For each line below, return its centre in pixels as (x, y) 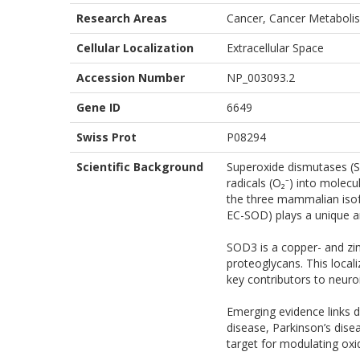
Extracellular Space (275, 48)
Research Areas (122, 18)
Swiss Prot (106, 137)
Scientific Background (140, 167)
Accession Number (131, 78)
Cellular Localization (135, 48)
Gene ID (98, 108)
